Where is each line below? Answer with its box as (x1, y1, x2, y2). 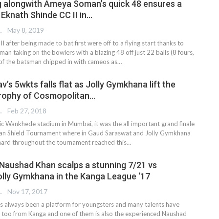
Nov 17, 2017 (7, 187, 47, 196)
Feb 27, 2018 (7, 107, 46, 115)
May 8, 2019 (7, 26, 44, 35)
